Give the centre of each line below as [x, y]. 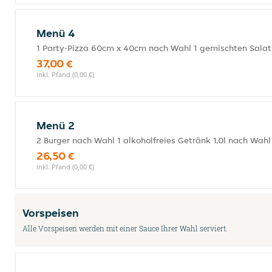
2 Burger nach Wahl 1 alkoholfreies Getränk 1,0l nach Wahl [154, 140]
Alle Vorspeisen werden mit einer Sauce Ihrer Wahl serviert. [125, 228]
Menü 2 [56, 125]
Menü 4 [56, 33]
